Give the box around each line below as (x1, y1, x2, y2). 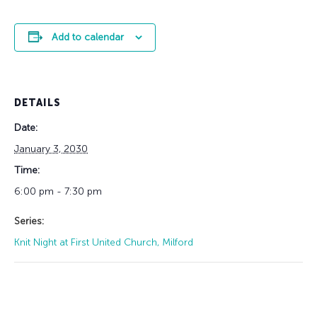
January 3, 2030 (14, 142, 88, 155)
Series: (14, 214, 45, 227)
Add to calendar (51, 30, 124, 43)
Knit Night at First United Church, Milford (14, 236, 193, 248)
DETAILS (14, 96, 61, 109)
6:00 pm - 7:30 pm (14, 185, 102, 197)
